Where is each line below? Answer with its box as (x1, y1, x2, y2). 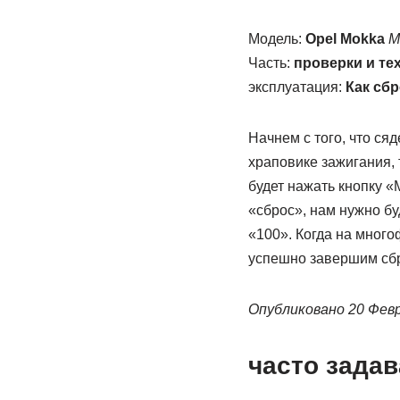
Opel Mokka (304, 31, 385, 46)
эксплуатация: (247, 79, 346, 95)
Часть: (247, 55, 294, 71)
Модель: (247, 31, 305, 46)
